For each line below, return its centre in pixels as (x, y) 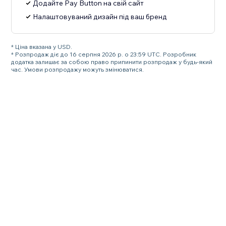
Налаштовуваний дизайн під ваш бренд (100, 17)
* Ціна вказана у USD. (42, 47)
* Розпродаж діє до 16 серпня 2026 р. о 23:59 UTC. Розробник (104, 54)
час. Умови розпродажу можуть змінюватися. (78, 70)
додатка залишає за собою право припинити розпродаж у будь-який (112, 62)
